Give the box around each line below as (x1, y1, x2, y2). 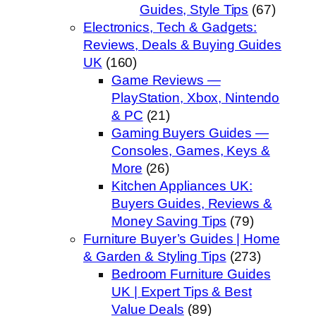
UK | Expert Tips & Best (111, 284, 252, 300)
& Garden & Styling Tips (83, 249, 226, 265)
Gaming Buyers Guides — (111, 126, 269, 141)
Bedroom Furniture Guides (111, 267, 271, 282)
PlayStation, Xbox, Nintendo (111, 90, 280, 106)
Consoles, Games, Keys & (111, 143, 270, 159)
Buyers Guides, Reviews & (111, 196, 272, 212)
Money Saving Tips (111, 214, 227, 229)
